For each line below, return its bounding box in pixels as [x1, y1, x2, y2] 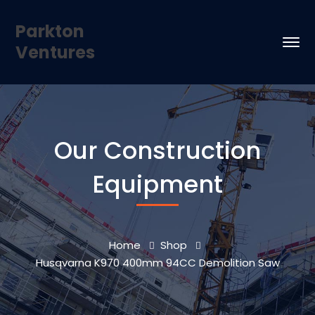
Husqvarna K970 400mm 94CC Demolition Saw [35, 255, 280, 270]
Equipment [91, 167, 224, 201]
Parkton [15, 20, 85, 43]
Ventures [15, 41, 96, 64]
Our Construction [53, 134, 262, 167]
